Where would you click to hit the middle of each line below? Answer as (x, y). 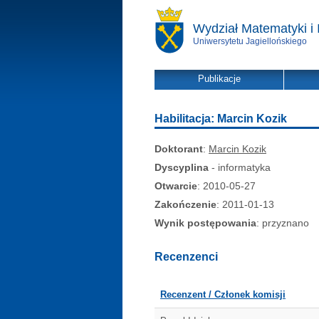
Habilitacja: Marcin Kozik (221, 119)
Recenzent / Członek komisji (223, 294)
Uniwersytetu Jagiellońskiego (250, 41)
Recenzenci (186, 257)
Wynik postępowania (205, 223)
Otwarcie (176, 186)
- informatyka (240, 167)
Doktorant (179, 149)
